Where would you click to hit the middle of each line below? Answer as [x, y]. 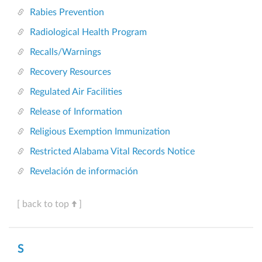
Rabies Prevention [67, 13]
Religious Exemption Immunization [100, 132]
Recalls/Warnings [65, 52]
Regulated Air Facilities [76, 92]
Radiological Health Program [88, 32]
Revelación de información [84, 172]
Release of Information [76, 112]
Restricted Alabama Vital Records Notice [112, 152]
